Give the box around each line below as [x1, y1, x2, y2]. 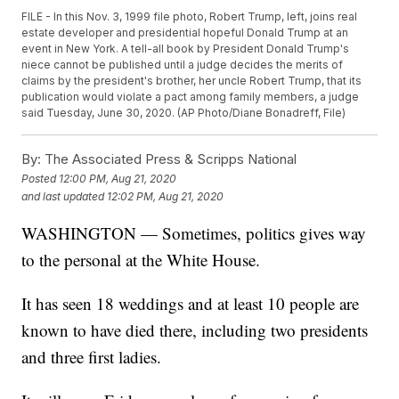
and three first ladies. [21, 346, 162, 369]
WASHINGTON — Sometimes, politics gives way [21, 222, 367, 245]
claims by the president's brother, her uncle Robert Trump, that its [21, 74, 362, 88]
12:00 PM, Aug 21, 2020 [59, 171, 177, 185]
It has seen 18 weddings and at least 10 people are [21, 292, 360, 315]
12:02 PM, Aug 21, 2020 [107, 189, 224, 203]
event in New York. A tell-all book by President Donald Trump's [21, 42, 350, 56]
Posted [21, 171, 60, 185]
